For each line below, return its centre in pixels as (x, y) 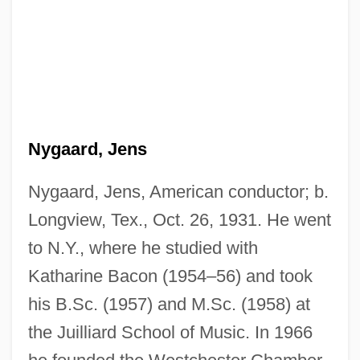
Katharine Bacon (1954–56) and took (170, 276)
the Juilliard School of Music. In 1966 (170, 332)
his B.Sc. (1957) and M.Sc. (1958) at (169, 304)
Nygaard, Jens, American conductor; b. (178, 191)
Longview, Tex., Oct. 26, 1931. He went (179, 219)
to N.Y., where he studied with (143, 247)
